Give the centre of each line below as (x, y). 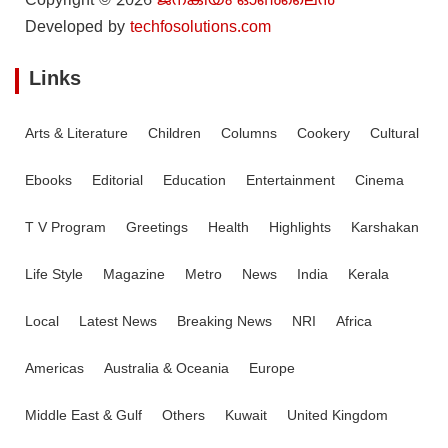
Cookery (323, 135)
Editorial (117, 182)
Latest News (118, 323)
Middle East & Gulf (83, 417)
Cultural (394, 135)
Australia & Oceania (166, 370)
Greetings (157, 229)
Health (228, 229)
